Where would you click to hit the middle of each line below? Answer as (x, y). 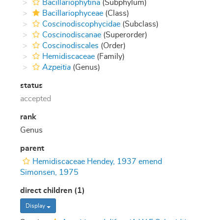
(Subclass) (139, 24)
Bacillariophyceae (73, 14)
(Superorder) (124, 35)
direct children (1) (53, 191)
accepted (36, 99)
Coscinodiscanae (72, 35)
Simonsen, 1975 (49, 173)
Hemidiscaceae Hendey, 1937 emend (97, 162)
